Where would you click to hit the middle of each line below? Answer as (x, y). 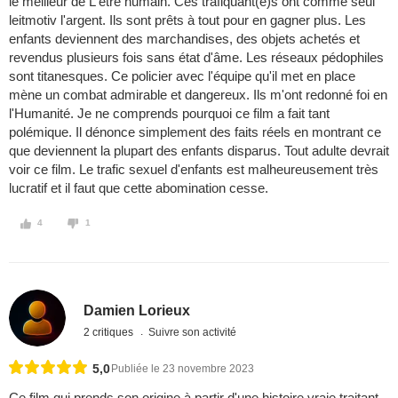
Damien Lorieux (137, 310)
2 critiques (110, 332)
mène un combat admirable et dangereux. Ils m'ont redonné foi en (198, 95)
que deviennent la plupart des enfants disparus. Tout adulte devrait (199, 151)
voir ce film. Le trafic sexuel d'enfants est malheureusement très (194, 170)
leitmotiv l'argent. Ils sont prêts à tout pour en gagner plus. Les (187, 20)
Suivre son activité (193, 332)
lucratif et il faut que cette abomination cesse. (139, 188)
